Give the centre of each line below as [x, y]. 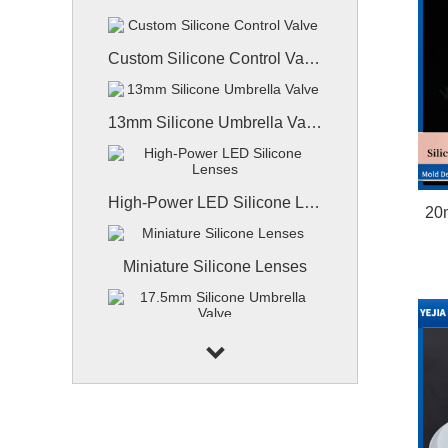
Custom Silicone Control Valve [312, 58]
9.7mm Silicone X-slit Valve [215, 410]
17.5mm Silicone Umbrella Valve [308, 346]
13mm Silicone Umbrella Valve [314, 122]
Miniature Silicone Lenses [215, 266]
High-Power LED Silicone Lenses [312, 202]
